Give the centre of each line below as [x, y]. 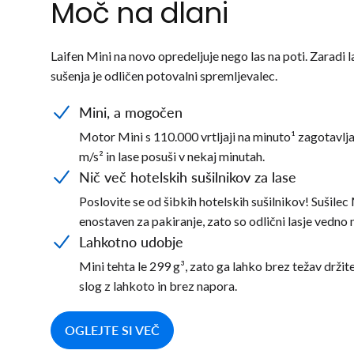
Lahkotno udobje [131, 241]
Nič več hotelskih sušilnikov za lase [188, 177]
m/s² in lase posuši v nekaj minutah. [172, 156]
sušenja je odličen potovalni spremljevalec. [164, 75]
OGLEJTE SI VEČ [112, 330]
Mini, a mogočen [131, 112]
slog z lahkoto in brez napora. [158, 285]
